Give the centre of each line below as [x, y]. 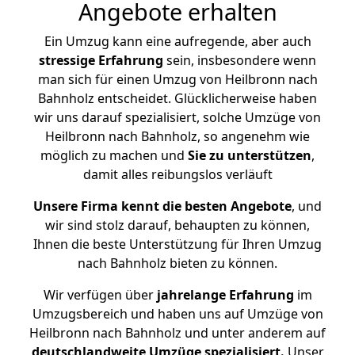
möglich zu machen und [114, 155]
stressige [67, 60]
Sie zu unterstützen [250, 155]
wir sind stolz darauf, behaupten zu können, [177, 225]
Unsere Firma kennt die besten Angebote [162, 206]
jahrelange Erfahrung [223, 295]
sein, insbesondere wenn [240, 60]
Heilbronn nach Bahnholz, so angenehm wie [177, 136]
